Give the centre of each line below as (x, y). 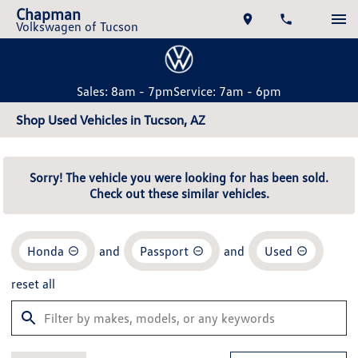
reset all (33, 284)
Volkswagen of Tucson (77, 26)
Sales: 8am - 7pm (125, 91)
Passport (164, 251)
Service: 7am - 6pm (227, 91)
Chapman (48, 14)
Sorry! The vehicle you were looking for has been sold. (179, 177)
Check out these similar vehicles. (179, 193)
